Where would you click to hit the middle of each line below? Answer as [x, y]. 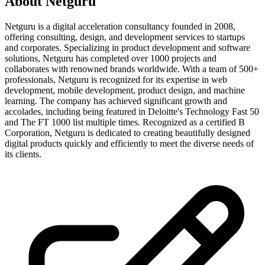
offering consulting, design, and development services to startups [125, 37]
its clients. [23, 154]
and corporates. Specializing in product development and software [127, 47]
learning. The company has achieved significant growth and [116, 101]
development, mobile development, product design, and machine [125, 90]
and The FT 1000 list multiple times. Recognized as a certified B [125, 122]
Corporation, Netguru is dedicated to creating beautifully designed [127, 132]
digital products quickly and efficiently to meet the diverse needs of [129, 143]
